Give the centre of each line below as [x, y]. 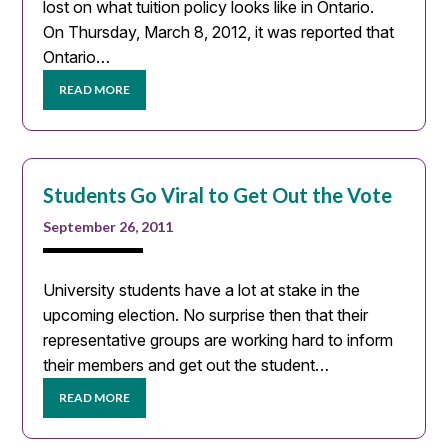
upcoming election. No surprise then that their [206, 314]
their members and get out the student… [186, 364]
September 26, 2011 [108, 226]
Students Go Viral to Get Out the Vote [218, 194]
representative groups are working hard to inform [218, 339]
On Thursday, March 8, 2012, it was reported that [219, 32]
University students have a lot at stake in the [202, 289]
